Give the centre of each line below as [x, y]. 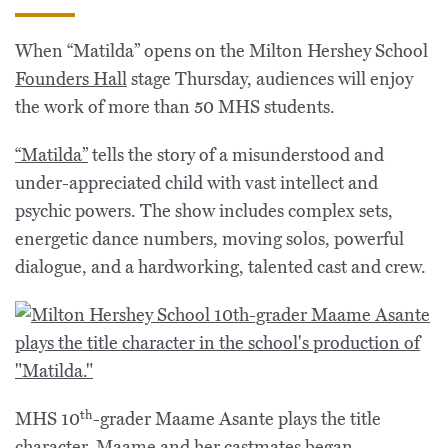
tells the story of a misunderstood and [236, 155]
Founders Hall [71, 79]
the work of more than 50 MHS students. [175, 107]
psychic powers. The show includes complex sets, [204, 211]
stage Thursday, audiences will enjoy [270, 79]
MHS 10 [47, 419]
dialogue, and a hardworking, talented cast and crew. [220, 267]
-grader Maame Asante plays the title [237, 419]
